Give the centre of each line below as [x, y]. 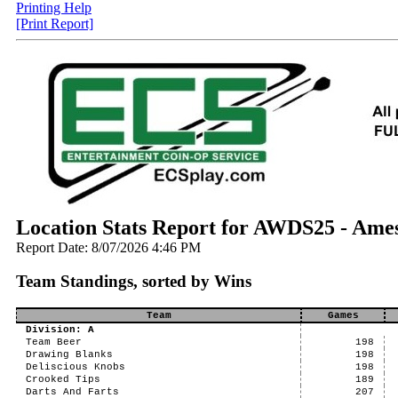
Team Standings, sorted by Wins [134, 281]
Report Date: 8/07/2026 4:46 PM [108, 247]
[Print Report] [55, 24]
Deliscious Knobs [75, 367]
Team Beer [53, 342]
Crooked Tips [63, 379]
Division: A [60, 330]
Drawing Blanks [69, 354]
